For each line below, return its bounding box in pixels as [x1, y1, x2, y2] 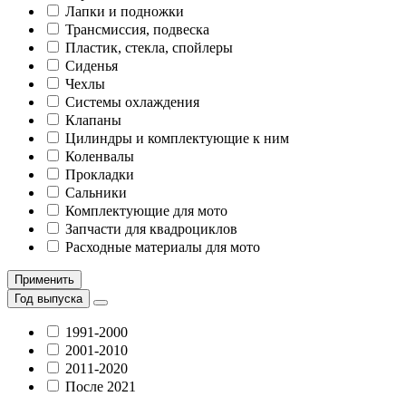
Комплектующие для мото [65, 203, 227, 218]
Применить [14, 273, 74, 286]
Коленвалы [65, 149, 134, 164]
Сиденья [65, 58, 118, 73]
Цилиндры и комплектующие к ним [65, 130, 289, 146]
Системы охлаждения [65, 94, 199, 110]
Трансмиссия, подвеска [65, 22, 209, 37]
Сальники [65, 185, 127, 200]
